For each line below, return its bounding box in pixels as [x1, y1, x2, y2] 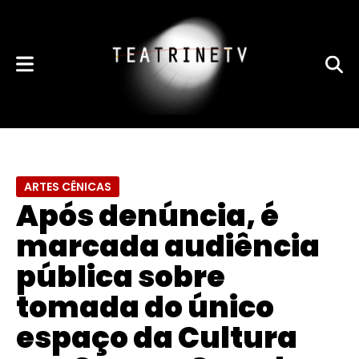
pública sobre [16, 256, 225, 297]
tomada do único [16, 287, 274, 328]
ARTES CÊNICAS [24, 179, 111, 195]
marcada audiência [16, 226, 320, 267]
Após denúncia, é [16, 196, 279, 236]
